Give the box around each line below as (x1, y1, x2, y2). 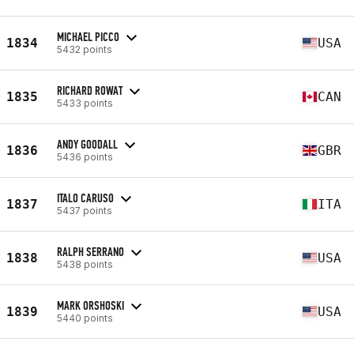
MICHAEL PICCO (57, 28, 119, 44)
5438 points (57, 258, 113, 270)
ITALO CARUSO (57, 190, 114, 205)
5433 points (57, 96, 113, 109)
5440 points (57, 311, 113, 324)
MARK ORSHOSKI (57, 297, 124, 313)
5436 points (57, 150, 113, 163)
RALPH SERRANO (57, 243, 124, 259)
